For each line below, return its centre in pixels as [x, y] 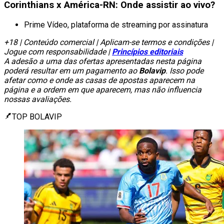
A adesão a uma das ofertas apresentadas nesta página [103, 61]
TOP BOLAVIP [37, 116]
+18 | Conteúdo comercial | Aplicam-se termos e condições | [109, 42]
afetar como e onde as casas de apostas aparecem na [99, 80]
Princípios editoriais [147, 51]
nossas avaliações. [38, 99]
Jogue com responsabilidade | [58, 51]
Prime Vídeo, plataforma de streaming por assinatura [116, 24]
